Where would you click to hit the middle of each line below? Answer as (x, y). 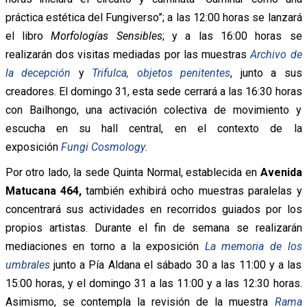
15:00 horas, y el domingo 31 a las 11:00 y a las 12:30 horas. (153, 283)
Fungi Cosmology (103, 147)
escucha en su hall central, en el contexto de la (153, 128)
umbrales (27, 265)
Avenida (281, 172)
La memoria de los (253, 246)
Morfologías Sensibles (107, 36)
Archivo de (276, 54)
